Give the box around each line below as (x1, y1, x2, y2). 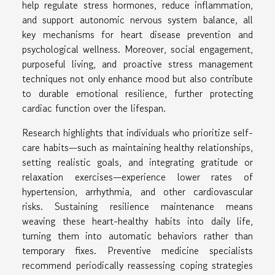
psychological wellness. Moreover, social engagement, (22, 41, 253, 56)
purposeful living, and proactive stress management (22, 56, 253, 71)
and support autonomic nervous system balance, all (22, 12, 253, 27)
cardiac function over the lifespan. (22, 100, 166, 115)
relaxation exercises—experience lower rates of (22, 169, 253, 184)
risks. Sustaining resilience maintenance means (22, 198, 253, 214)
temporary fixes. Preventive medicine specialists (22, 242, 253, 258)
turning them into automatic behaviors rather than (22, 228, 253, 243)
